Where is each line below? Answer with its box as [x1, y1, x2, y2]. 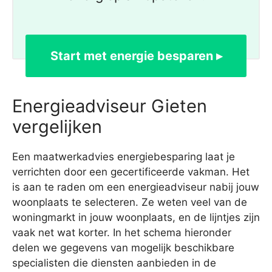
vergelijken [12, 116, 102, 138]
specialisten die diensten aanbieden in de [12, 257, 216, 270]
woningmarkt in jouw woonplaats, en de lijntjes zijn [12, 211, 260, 224]
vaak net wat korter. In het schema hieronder [12, 226, 231, 239]
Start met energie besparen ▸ [50, 49, 222, 64]
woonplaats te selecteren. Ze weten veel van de [12, 196, 247, 209]
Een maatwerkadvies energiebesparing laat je [12, 151, 235, 163]
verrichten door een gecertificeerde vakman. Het [12, 166, 250, 178]
